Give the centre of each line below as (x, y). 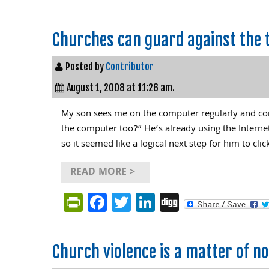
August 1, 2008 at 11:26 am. (121, 88)
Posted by (86, 67)
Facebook (147, 202)
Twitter (160, 202)
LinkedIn (190, 202)
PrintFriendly (136, 202)
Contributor (130, 67)
